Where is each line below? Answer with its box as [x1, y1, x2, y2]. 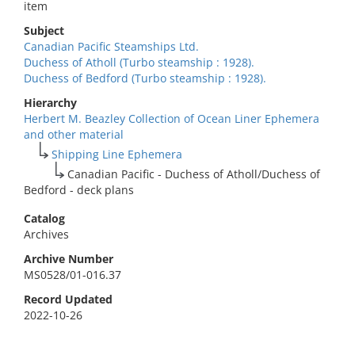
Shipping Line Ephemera [52, 147, 183, 162]
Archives [24, 227, 69, 242]
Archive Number [24, 251, 113, 266]
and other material [24, 127, 124, 142]
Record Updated [24, 292, 113, 307]
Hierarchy [24, 95, 77, 110]
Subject [24, 23, 64, 38]
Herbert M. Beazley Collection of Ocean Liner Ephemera [24, 111, 319, 126]
